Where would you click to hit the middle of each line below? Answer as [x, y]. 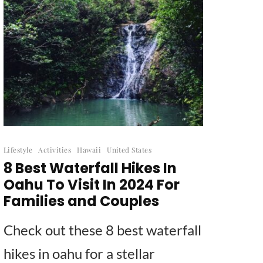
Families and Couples [81, 201]
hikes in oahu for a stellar [79, 253]
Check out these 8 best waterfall [102, 230]
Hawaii [89, 149]
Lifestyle [18, 149]
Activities [55, 149]
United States [129, 149]
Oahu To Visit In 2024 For [92, 184]
